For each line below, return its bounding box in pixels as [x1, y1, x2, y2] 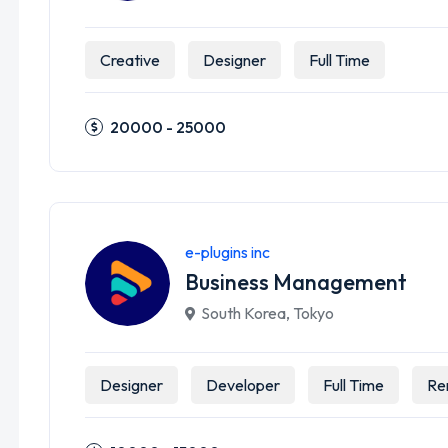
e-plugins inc [185, 242, 270, 262]
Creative [100, 50, 160, 70]
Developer [206, 375, 280, 395]
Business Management [185, 268, 407, 296]
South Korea [201, 303, 286, 323]
